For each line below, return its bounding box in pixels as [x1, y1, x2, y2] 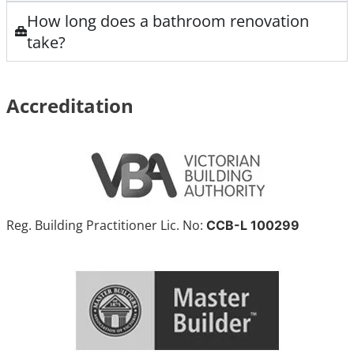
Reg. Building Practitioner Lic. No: [6, 216, 203, 234]
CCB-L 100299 [206, 217, 299, 233]
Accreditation [6, 92, 134, 119]
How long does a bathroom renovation [27, 9, 309, 32]
